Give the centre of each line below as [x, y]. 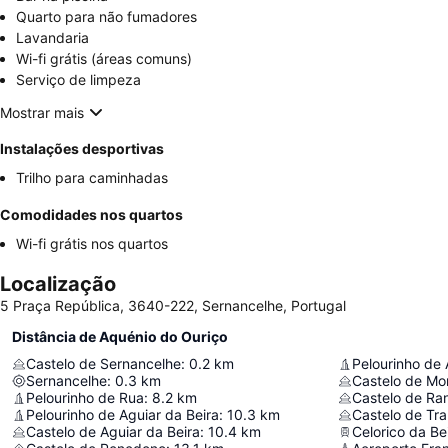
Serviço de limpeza [78, 79]
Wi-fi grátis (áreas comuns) [104, 58]
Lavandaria [52, 37]
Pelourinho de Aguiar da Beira [122, 414]
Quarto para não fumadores [106, 16]
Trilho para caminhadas [92, 177]
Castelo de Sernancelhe [103, 363]
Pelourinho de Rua [85, 397]
